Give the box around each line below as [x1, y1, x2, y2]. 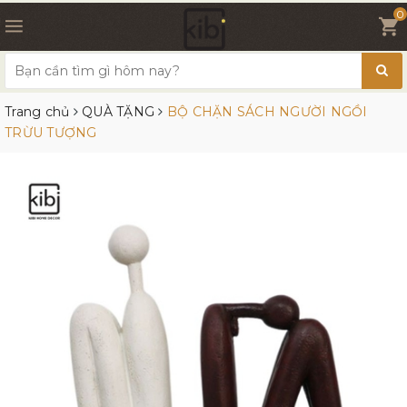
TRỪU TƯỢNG [5, 124, 97, 141]
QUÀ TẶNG [82, 103, 154, 120]
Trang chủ [5, 103, 70, 120]
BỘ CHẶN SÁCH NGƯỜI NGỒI [166, 103, 368, 120]
